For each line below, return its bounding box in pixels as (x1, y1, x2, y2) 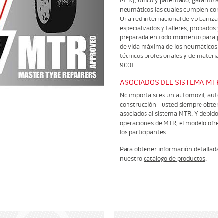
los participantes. (120, 128, 169, 136)
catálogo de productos (144, 155, 205, 163)
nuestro (120, 155, 144, 163)
